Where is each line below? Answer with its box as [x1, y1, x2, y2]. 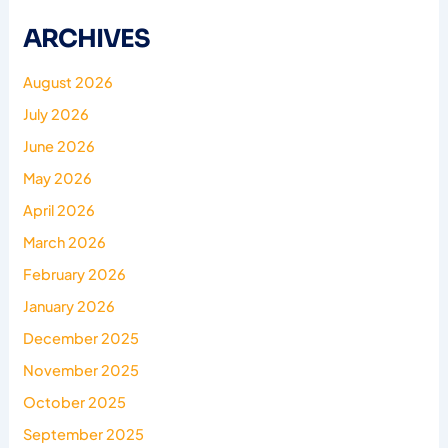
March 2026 [23, 232, 107, 251]
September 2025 [23, 424, 145, 443]
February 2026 [23, 264, 127, 283]
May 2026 [23, 169, 93, 188]
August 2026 [23, 73, 114, 92]
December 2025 [23, 328, 140, 347]
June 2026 [23, 137, 96, 156]
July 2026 [23, 105, 90, 124]
